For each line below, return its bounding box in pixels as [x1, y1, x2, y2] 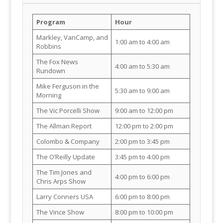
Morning [36, 90, 61, 100]
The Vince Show [36, 207, 84, 217]
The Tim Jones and [36, 167, 92, 177]
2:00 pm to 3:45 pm [114, 136, 170, 146]
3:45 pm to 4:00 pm [114, 152, 170, 161]
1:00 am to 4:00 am [114, 37, 170, 46]
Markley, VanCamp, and [36, 32, 108, 42]
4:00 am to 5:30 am [114, 61, 170, 71]
